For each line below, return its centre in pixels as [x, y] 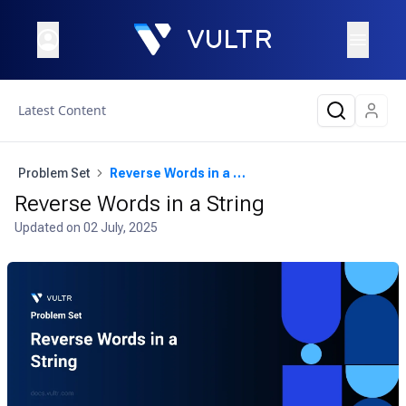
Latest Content [62, 110]
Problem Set [54, 173]
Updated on [49, 227]
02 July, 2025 [121, 227]
